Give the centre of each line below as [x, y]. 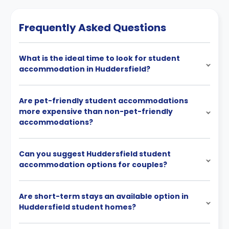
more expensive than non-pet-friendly [96, 111]
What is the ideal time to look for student [99, 58]
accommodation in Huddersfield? [85, 69]
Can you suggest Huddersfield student [95, 154]
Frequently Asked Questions [93, 28]
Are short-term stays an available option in [104, 196]
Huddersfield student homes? [77, 207]
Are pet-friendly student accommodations [104, 101]
